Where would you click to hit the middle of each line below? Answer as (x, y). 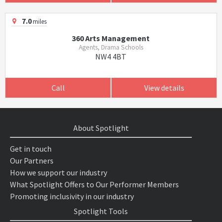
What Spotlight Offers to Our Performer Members (94, 184)
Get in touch (31, 149)
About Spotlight (101, 128)
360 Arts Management (111, 38)
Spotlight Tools (101, 211)
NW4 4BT (111, 56)
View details (164, 88)
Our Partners (32, 161)
